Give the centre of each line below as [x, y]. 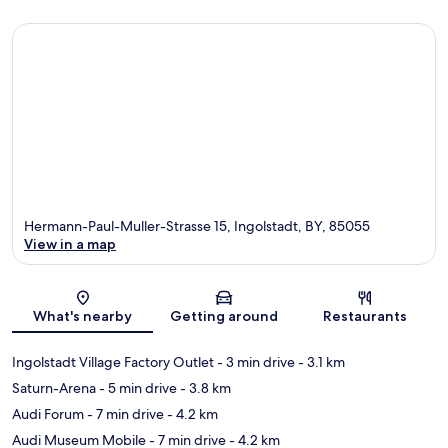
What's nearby [83, 315]
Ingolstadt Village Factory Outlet [113, 361]
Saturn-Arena [54, 387]
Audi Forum [48, 413]
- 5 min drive [136, 387]
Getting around [223, 315]
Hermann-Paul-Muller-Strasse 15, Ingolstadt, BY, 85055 [197, 225]
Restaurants [365, 315]
